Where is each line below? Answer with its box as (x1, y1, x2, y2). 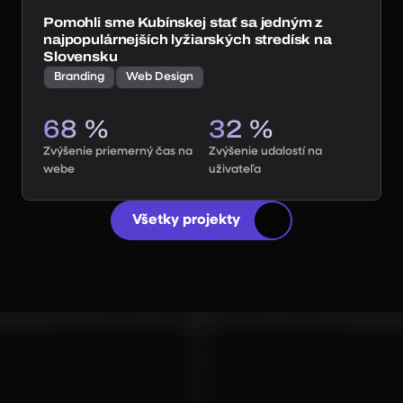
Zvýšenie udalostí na (209, 146, 322, 157)
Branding (54, 71, 104, 83)
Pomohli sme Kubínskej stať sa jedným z (43, 15, 324, 30)
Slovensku (43, 49, 118, 64)
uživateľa (209, 164, 261, 175)
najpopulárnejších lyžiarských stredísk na (43, 32, 332, 47)
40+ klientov (164, 136, 239, 151)
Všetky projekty (132, 213, 240, 228)
